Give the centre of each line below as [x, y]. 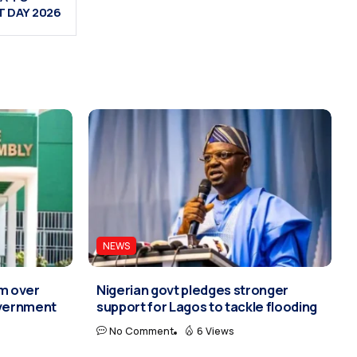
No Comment [141, 330]
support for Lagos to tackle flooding [207, 306]
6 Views [216, 330]
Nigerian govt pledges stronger [193, 289]
